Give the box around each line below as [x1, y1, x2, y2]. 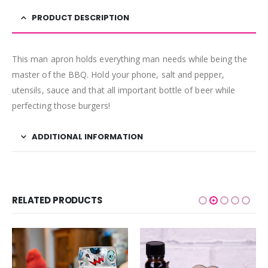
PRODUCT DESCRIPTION [32, 11, 129, 23]
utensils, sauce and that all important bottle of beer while [12, 84, 236, 96]
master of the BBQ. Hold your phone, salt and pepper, [12, 68, 224, 80]
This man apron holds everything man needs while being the [12, 53, 247, 65]
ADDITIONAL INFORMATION [32, 130, 143, 142]
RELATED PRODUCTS [12, 193, 102, 206]
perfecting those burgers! [12, 99, 110, 111]
